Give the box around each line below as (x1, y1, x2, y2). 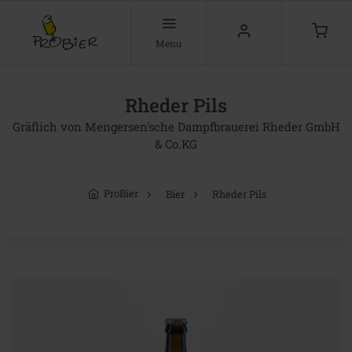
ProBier (104, 186, 138, 201)
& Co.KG (155, 136, 197, 152)
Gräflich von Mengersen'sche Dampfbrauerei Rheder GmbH (12, 119, 340, 134)
